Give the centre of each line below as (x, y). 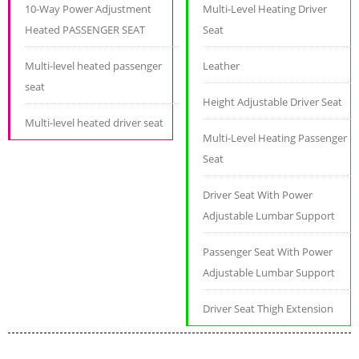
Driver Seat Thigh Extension (268, 308)
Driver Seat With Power (258, 194)
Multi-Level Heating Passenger (275, 137)
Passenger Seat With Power (268, 251)
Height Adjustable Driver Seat (273, 101)
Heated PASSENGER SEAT (85, 29)
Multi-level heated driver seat (94, 122)
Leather (222, 65)
